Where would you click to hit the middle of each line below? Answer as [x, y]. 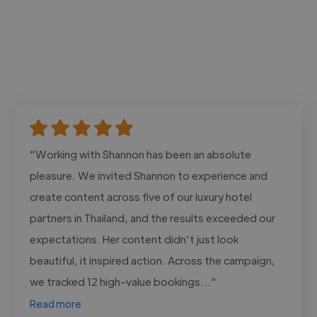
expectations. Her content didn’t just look [134, 238]
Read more [56, 303]
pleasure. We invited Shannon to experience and [149, 175]
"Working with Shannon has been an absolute [141, 154]
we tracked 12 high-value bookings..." [123, 281]
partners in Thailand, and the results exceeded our [153, 217]
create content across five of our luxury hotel [141, 196]
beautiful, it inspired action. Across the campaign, [153, 260]
